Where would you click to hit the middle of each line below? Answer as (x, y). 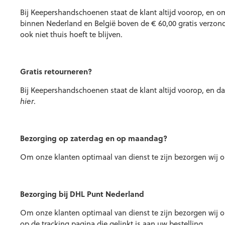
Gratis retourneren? (56, 71)
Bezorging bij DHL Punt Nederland (82, 194)
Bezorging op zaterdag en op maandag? (94, 138)
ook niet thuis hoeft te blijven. (71, 34)
